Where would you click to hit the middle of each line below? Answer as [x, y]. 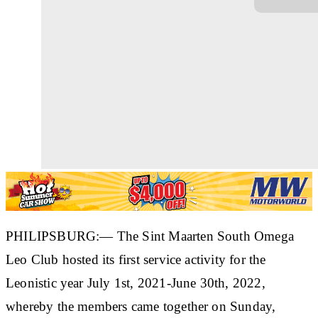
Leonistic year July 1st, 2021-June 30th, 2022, [136, 283]
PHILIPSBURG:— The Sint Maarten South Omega [150, 236]
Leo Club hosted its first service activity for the [136, 259]
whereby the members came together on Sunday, [141, 306]
